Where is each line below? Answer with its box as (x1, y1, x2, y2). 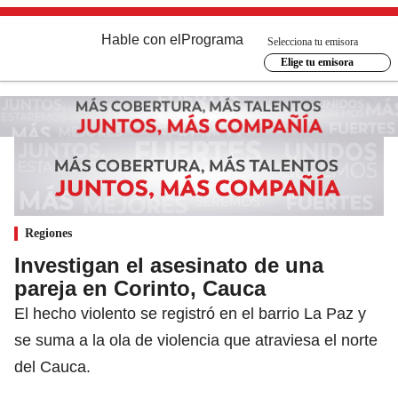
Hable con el (101, 32, 181, 47)
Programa (181, 32, 243, 47)
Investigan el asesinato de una (14, 252, 323, 277)
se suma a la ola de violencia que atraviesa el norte (14, 330, 378, 349)
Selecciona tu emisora (267, 35, 358, 48)
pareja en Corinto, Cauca (14, 275, 266, 300)
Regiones (25, 226, 72, 240)
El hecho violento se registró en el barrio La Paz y (14, 304, 366, 322)
